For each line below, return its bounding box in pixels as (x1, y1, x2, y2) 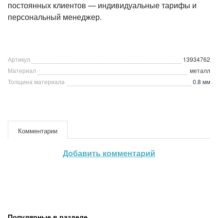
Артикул (8, 55, 30, 63)
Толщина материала (8, 77, 65, 86)
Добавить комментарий (63, 147, 155, 159)
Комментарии (18, 126, 57, 135)
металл (190, 66, 210, 74)
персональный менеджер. (8, 11, 102, 22)
